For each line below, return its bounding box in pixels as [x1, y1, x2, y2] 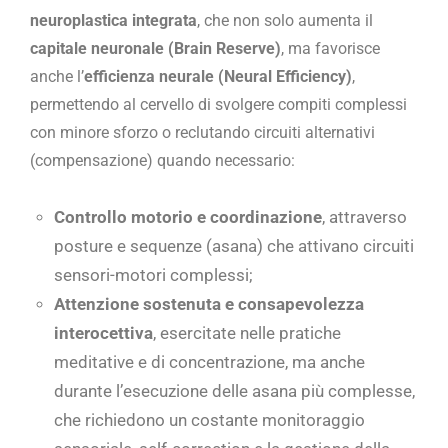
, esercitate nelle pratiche [153, 323, 341, 344]
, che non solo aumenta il [197, 11, 373, 31]
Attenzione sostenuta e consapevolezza [54, 294, 364, 315]
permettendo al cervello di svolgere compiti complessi [30, 95, 407, 115]
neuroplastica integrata [30, 11, 197, 31]
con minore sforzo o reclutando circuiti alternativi [30, 123, 375, 143]
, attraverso [322, 207, 407, 228]
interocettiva [54, 323, 153, 344]
